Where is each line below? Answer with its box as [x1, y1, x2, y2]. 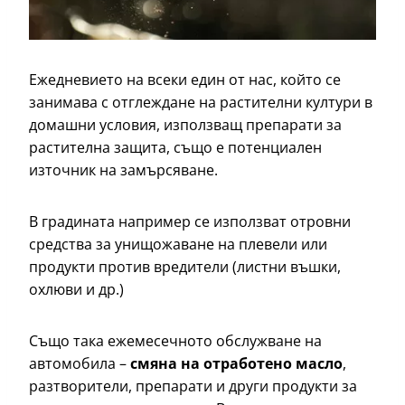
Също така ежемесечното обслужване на [29, 331, 322, 352]
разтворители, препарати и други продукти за [29, 376, 357, 397]
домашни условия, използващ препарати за [29, 115, 342, 136]
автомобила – [29, 353, 130, 374]
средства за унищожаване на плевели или [29, 234, 327, 255]
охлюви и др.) [29, 279, 127, 300]
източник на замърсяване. [29, 160, 221, 181]
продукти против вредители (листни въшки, [29, 257, 341, 278]
